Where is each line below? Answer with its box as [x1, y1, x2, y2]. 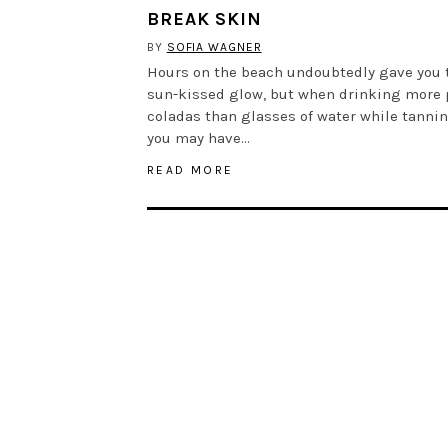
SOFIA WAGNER [166, 39, 262, 54]
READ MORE [147, 162, 234, 177]
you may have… [147, 128, 250, 147]
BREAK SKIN [147, 7, 263, 30]
